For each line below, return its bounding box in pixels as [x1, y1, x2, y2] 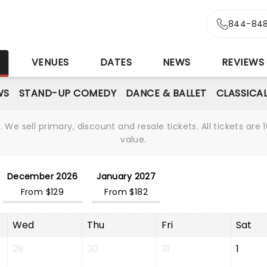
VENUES [31, 55, 69, 69]
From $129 [20, 186, 64, 198]
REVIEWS [221, 55, 265, 69]
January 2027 [97, 170, 156, 182]
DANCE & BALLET [125, 86, 207, 100]
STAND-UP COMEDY [18, 86, 116, 100]
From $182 [104, 186, 148, 198]
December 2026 [7, 170, 78, 182]
